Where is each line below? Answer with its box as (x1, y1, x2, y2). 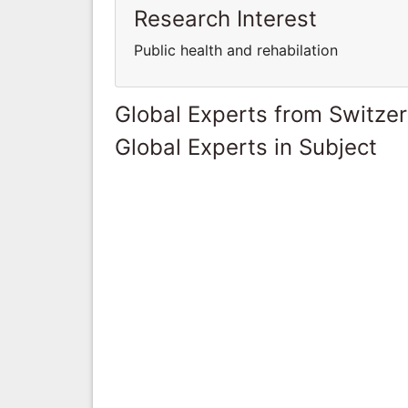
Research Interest (134, 5, 317, 32)
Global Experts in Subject (115, 133, 377, 160)
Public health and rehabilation (134, 40, 338, 59)
